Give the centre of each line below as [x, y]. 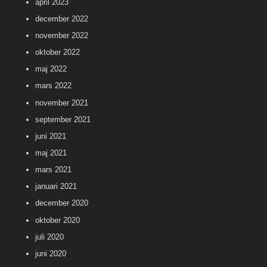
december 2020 [62, 203]
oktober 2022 [58, 52]
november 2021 [62, 103]
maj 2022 [51, 69]
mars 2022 [53, 86]
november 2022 [62, 35]
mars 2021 [53, 170]
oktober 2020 [58, 220]
